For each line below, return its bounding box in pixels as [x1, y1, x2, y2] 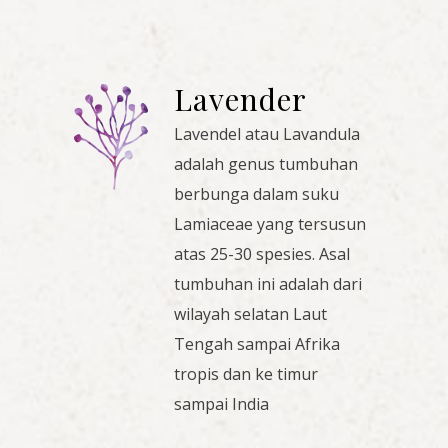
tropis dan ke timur [174, 363, 318, 386]
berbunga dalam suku [174, 183, 339, 206]
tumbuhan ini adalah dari [174, 273, 362, 296]
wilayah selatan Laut [174, 303, 327, 326]
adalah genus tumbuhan [174, 153, 358, 176]
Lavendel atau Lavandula [174, 123, 360, 146]
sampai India [174, 393, 269, 416]
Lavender [174, 79, 307, 120]
